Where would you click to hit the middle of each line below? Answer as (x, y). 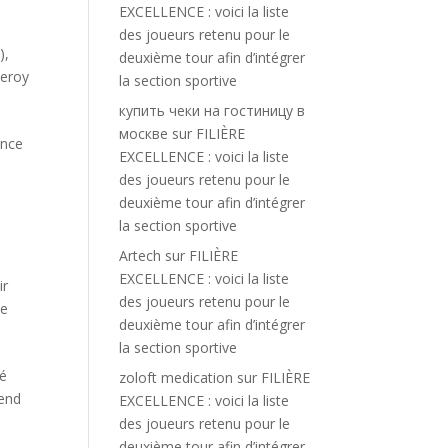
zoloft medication (176, 377)
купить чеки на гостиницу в (212, 110)
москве (144, 133)
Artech (140, 255)
